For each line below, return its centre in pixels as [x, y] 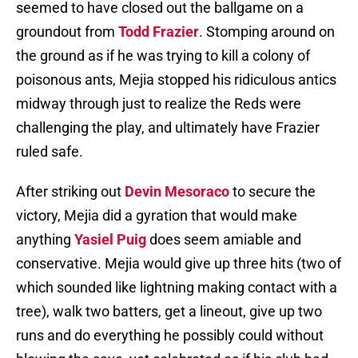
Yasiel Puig [110, 240]
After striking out [70, 192]
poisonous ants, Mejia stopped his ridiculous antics [176, 80]
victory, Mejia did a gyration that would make [157, 216]
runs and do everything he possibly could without [170, 336]
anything [45, 240]
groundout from [67, 32]
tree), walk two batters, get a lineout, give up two [169, 312]
